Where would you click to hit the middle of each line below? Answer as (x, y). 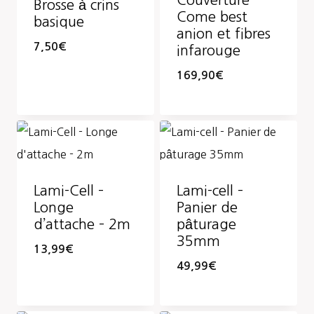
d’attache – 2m (82, 225)
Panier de (207, 208)
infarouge (209, 51)
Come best (212, 17)
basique (59, 21)
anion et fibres (224, 34)
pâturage (206, 225)
